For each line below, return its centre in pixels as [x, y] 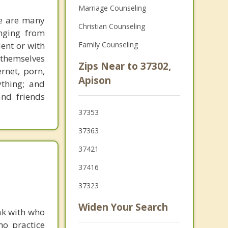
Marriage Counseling [112, 8]
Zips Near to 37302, [124, 66]
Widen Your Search [123, 207]
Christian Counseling [111, 26]
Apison [94, 80]
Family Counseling [108, 45]
